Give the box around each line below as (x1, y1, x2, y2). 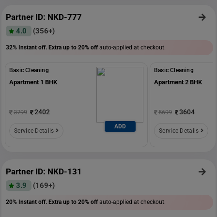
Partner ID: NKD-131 (6, 166, 82, 176)
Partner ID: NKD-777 (6, 12, 82, 22)
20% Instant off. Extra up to (6, 198, 78, 205)
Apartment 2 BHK (154, 78, 202, 86)
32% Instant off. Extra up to (6, 44, 78, 51)
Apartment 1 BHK (9, 78, 57, 86)
